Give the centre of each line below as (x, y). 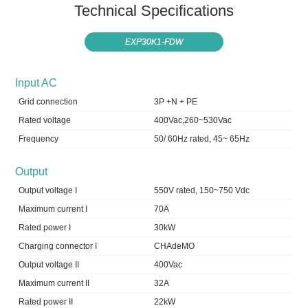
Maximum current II (54, 284)
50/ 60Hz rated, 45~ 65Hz (202, 139)
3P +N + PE (176, 102)
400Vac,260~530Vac (193, 121)
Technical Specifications (154, 11)
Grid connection (48, 102)
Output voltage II (49, 265)
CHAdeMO (174, 246)
